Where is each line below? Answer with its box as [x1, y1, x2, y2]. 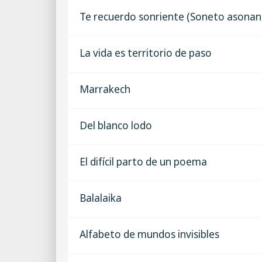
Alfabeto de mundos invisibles [80, 227, 219, 241]
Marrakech [80, 82, 130, 96]
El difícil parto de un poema [80, 154, 207, 168]
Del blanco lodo [80, 118, 152, 132]
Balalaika [80, 191, 122, 205]
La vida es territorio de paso [80, 46, 212, 60]
